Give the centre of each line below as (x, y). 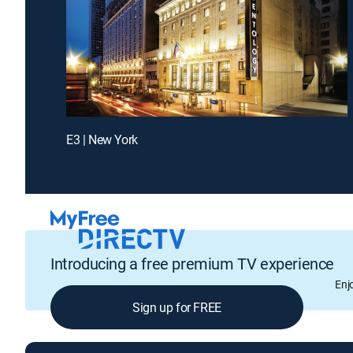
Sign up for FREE (177, 308)
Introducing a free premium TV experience (192, 264)
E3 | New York (102, 139)
